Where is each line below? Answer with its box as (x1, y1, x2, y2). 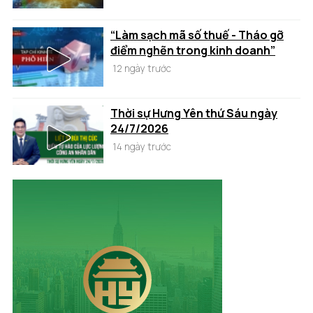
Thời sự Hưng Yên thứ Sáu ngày (110, 105, 277, 121)
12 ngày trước (110, 61, 171, 75)
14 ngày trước (110, 140, 171, 153)
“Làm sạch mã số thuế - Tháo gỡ (110, 27, 284, 43)
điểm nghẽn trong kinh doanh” (110, 42, 275, 58)
